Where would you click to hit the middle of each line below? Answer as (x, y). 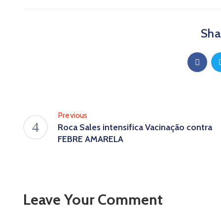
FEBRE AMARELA (91, 139)
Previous (73, 115)
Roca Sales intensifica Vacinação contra (135, 127)
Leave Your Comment (93, 200)
